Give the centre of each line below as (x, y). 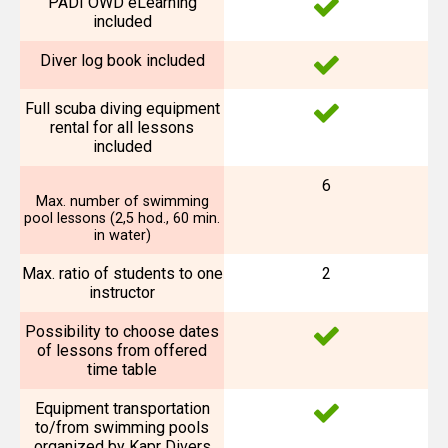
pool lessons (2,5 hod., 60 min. (122, 218)
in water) (122, 235)
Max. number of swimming (122, 201)
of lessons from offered (122, 350)
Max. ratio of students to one (122, 273)
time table (122, 369)
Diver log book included (122, 60)
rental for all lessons (122, 127)
